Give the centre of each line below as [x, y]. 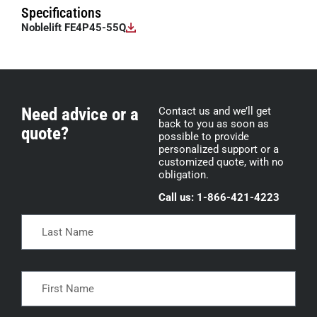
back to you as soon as [214, 124]
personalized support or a [219, 150]
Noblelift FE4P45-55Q [74, 28]
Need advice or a [80, 115]
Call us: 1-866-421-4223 [219, 198]
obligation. [184, 175]
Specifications [61, 13]
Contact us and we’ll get [215, 111]
